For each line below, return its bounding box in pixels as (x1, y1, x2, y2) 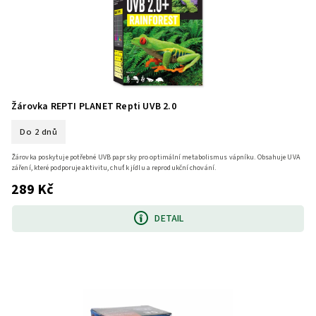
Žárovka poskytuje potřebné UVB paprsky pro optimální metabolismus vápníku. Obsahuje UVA (11, 152, 300, 163)
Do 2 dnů (20, 125, 57, 138)
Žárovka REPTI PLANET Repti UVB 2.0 (11, 99, 176, 114)
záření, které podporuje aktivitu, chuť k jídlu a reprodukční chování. (11, 163, 216, 174)
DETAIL (154, 211, 184, 226)
